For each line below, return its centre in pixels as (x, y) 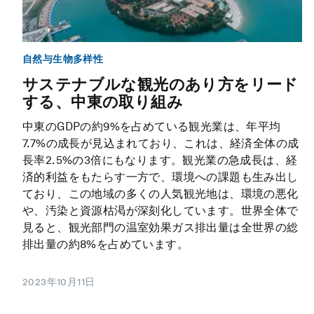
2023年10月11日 (59, 282)
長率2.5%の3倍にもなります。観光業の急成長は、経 (160, 161)
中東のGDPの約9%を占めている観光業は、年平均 (152, 127)
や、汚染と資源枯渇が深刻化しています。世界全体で (161, 211)
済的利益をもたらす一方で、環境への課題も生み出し (161, 177)
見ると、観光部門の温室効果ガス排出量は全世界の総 (161, 228)
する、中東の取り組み (103, 102)
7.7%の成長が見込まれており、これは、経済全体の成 (161, 144)
